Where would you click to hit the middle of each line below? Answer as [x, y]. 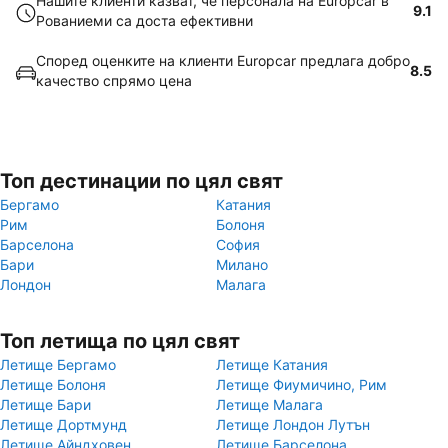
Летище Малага [269, 404]
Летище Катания [272, 364]
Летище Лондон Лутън [293, 424]
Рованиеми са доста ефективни [144, 20]
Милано [242, 264]
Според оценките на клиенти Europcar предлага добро [223, 60]
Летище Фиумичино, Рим [301, 384]
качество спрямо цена [114, 80]
